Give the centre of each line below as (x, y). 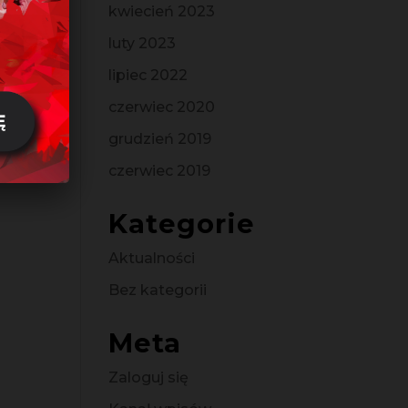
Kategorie (182, 224)
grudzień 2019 (160, 139)
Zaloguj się (149, 377)
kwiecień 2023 (162, 11)
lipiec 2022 (148, 75)
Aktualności (152, 258)
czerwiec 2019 (160, 171)
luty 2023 (143, 43)
